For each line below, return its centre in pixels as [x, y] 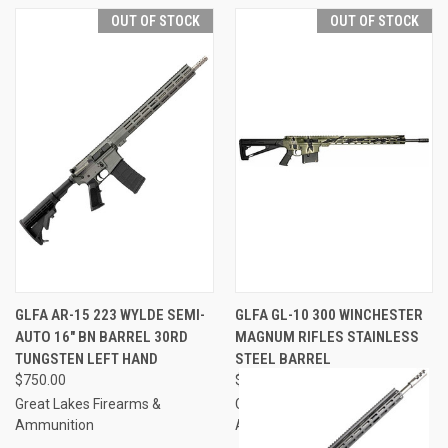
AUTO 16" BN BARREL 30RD [101, 336]
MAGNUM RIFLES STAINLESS [326, 336]
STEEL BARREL [282, 358]
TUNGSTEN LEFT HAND [86, 358]
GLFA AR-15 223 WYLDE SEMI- [110, 314]
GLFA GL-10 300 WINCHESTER [328, 314]
